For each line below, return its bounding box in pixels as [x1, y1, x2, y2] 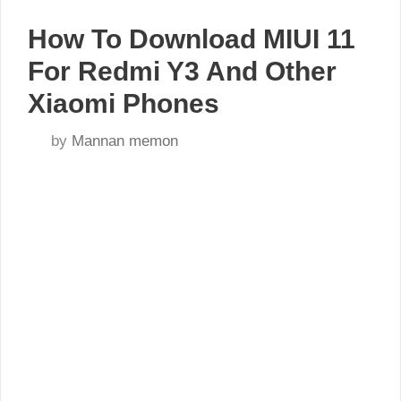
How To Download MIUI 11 [28, 24, 355, 55]
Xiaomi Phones [28, 89, 219, 119]
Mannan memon [72, 132, 178, 149]
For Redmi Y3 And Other [28, 56, 337, 87]
